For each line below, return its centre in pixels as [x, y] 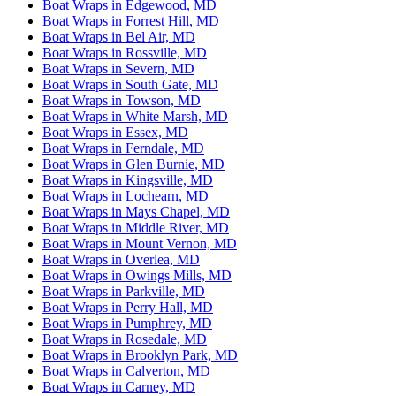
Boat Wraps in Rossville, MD [125, 53]
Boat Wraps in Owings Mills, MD [137, 276]
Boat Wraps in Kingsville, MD [128, 180]
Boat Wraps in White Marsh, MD [135, 117]
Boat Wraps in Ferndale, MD [123, 148]
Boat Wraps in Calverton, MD [126, 371]
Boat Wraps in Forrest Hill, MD [131, 21]
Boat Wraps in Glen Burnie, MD [133, 164]
